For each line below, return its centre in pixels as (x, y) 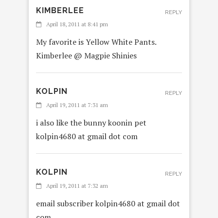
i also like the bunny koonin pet (91, 123)
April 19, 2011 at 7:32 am (77, 186)
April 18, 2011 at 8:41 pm (77, 24)
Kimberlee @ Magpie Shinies (86, 56)
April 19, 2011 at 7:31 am (77, 105)
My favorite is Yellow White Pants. (96, 42)
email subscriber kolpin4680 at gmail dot (108, 204)
